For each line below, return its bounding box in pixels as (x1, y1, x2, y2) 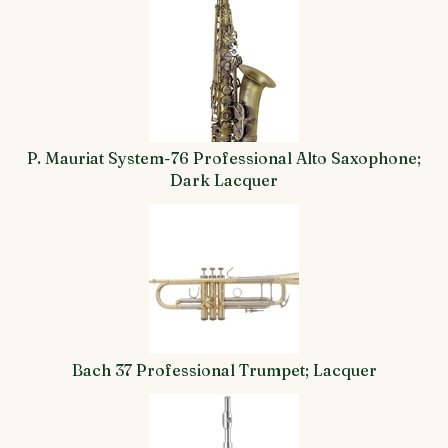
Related (15, 30, 73, 50)
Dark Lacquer (170, 170, 278, 190)
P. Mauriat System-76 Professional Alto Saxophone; (27, 148, 421, 168)
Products (15, 52, 85, 72)
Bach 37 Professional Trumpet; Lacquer (71, 360, 377, 380)
